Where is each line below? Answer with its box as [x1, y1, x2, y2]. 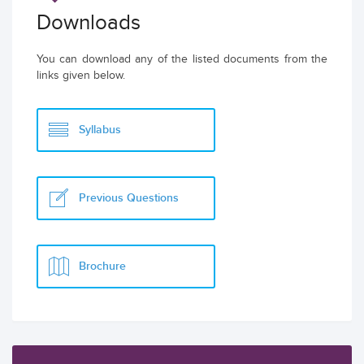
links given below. [37, 68, 125, 82]
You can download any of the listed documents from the [37, 52, 327, 66]
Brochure [79, 258, 126, 273]
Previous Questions [79, 190, 179, 205]
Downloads [37, 10, 141, 36]
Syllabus [79, 122, 121, 136]
